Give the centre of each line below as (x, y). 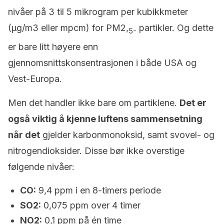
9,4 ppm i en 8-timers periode (98, 190)
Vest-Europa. (35, 78)
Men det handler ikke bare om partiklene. (94, 102)
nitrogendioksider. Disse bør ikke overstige (96, 150)
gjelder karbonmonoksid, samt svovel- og (127, 134)
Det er (193, 102)
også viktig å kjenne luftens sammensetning (105, 118)
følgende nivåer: (41, 166)
